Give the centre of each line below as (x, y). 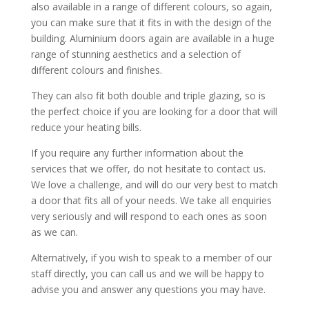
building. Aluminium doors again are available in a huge (152, 39)
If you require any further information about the (137, 153)
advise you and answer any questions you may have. (148, 290)
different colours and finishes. (96, 70)
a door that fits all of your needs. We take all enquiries (151, 201)
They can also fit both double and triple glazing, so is (148, 96)
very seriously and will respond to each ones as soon (149, 217)
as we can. (54, 232)
